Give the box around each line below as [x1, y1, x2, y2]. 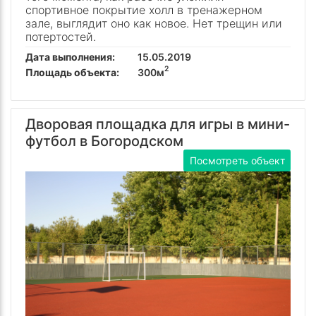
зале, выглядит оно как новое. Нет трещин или [25, 16, 282, 30]
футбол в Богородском [25, 133, 183, 150]
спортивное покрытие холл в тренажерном [25, 2, 262, 17]
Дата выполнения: [25, 50, 115, 63]
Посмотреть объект [189, 154, 285, 167]
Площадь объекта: [25, 66, 119, 78]
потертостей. [25, 29, 96, 44]
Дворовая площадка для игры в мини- [25, 116, 290, 133]
